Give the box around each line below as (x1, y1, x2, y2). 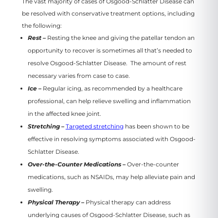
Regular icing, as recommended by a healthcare (42, 84, 182, 92)
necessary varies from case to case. (27, 72, 130, 79)
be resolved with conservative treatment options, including (21, 9, 195, 17)
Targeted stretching (65, 122, 124, 130)
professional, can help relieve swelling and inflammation (27, 97, 191, 105)
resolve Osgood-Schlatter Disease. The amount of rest (27, 59, 186, 67)
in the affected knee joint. (27, 109, 104, 117)
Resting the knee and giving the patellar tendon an (47, 34, 195, 41)
